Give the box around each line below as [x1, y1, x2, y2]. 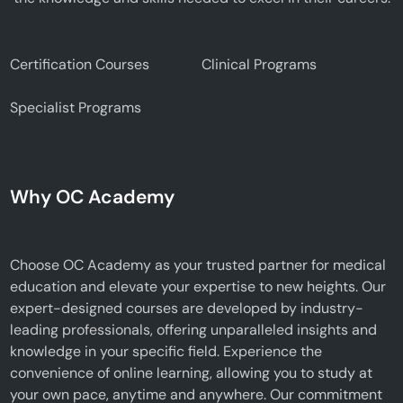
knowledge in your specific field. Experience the [10, 341, 323, 361]
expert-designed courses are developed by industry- [10, 298, 364, 318]
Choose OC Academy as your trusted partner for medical [10, 255, 387, 274]
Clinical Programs [201, 54, 317, 74]
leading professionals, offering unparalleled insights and [10, 319, 378, 339]
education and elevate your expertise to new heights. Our [10, 276, 387, 296]
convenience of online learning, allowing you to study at [10, 363, 373, 382]
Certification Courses [10, 54, 150, 74]
